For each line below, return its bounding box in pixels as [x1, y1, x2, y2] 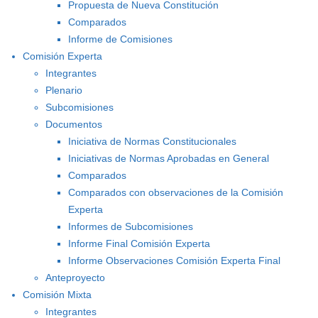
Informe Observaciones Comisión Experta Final [68, 255, 280, 267]
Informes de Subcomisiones [68, 221, 193, 233]
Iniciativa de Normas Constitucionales [68, 136, 236, 148]
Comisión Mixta [23, 289, 92, 301]
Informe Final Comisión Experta [68, 238, 210, 250]
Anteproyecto [45, 272, 105, 284]
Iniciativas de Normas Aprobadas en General [68, 153, 269, 165]
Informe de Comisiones [68, 33, 172, 45]
